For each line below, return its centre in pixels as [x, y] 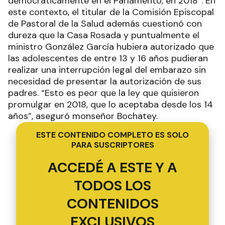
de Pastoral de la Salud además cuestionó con [105, 23]
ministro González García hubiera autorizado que [111, 46]
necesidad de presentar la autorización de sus [105, 81]
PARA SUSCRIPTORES [113, 145]
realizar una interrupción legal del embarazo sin [107, 70]
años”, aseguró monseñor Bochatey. [83, 116]
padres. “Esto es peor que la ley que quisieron [103, 93]
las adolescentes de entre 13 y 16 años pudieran [108, 58]
